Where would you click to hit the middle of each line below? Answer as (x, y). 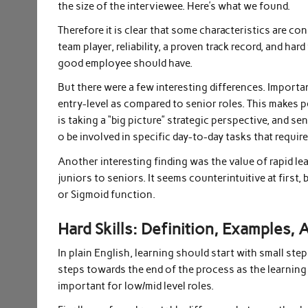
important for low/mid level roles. (136, 286)
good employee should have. (125, 64)
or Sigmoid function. (107, 194)
